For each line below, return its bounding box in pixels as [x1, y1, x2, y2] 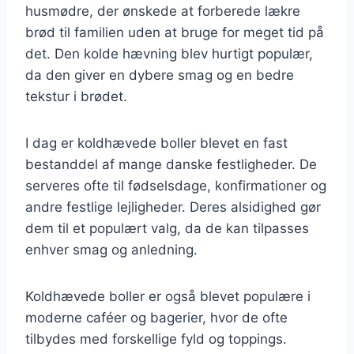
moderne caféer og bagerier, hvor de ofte [25, 309, 288, 326]
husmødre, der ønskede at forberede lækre [25, 2, 300, 19]
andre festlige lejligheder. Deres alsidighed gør [25, 198, 321, 215]
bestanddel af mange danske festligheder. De [25, 156, 317, 172]
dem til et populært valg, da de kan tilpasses [25, 220, 309, 236]
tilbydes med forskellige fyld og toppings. [25, 330, 287, 347]
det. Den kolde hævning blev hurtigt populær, [25, 45, 313, 62]
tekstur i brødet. [25, 88, 127, 104]
